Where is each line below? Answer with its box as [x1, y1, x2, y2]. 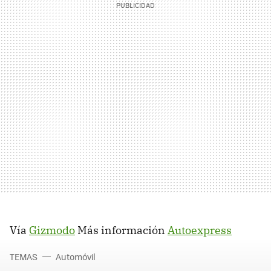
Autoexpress [168, 223, 232, 237]
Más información [75, 223, 168, 237]
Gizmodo [29, 223, 75, 237]
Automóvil [56, 250, 96, 263]
